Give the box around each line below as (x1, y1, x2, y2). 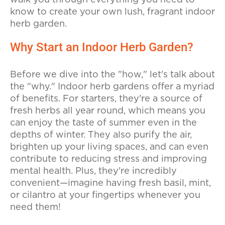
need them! (10, 202, 61, 212)
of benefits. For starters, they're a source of (10, 94, 202, 103)
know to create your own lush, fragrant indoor (10, 8, 215, 17)
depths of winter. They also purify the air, (10, 130, 192, 140)
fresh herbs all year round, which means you (10, 106, 205, 116)
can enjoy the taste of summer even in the (10, 118, 197, 128)
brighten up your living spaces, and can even (10, 142, 208, 152)
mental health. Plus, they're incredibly (10, 166, 177, 176)
